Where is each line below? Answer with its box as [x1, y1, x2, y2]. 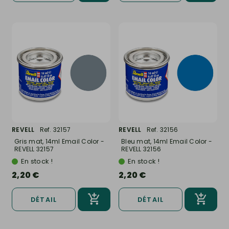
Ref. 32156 [146, 125, 178, 134]
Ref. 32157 [39, 125, 71, 134]
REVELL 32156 [121, 145, 161, 154]
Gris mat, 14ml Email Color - [14, 137, 104, 146]
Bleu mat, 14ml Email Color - [121, 137, 212, 146]
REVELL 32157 [14, 145, 54, 154]
